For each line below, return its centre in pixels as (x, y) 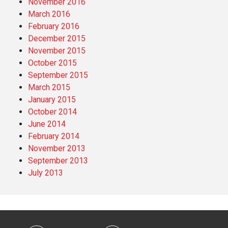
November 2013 (57, 149)
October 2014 (52, 112)
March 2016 (49, 14)
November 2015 (57, 51)
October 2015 (52, 63)
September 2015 (58, 75)
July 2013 (46, 173)
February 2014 (54, 136)
